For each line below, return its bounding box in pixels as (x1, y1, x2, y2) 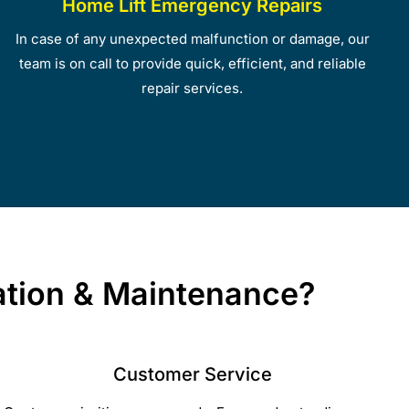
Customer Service (112, 362, 272, 385)
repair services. (142, 79, 244, 97)
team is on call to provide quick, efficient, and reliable (18, 54, 366, 72)
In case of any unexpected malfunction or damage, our (15, 29, 370, 47)
